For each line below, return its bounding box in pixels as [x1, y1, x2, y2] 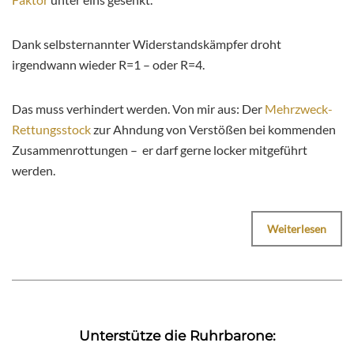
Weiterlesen [267, 222, 326, 236]
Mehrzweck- [265, 101, 333, 117]
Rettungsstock [12, 122, 91, 137]
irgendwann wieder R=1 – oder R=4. [12, 57, 205, 73]
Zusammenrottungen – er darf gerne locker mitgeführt [12, 142, 307, 158]
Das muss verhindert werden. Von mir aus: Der [12, 101, 265, 117]
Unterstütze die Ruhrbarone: [78, 327, 276, 345]
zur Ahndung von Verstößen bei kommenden [91, 122, 336, 137]
